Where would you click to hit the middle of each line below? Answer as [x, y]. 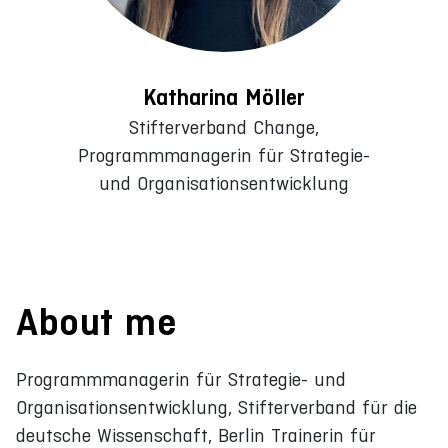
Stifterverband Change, [223, 127]
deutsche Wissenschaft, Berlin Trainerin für [196, 435]
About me [96, 321]
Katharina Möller [223, 97]
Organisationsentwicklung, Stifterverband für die [216, 407]
